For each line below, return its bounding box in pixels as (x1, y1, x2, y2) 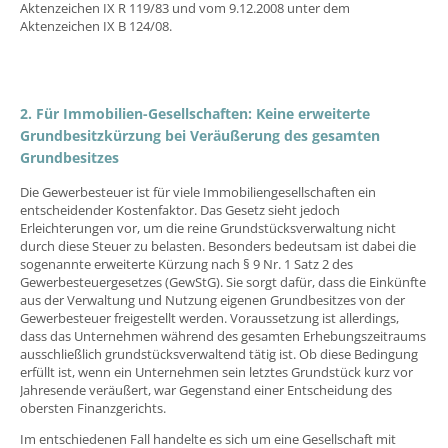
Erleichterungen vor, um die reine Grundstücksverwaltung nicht (20, 219, 396, 238)
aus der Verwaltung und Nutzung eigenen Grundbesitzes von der (20, 291, 405, 310)
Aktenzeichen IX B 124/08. (20, 17, 172, 36)
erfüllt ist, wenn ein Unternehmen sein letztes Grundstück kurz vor (20, 363, 413, 382)
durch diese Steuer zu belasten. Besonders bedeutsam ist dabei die (20, 237, 416, 256)
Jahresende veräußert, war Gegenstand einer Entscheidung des (20, 381, 392, 400)
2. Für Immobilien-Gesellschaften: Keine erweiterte (20, 104, 370, 124)
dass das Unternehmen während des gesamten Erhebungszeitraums (20, 327, 426, 346)
